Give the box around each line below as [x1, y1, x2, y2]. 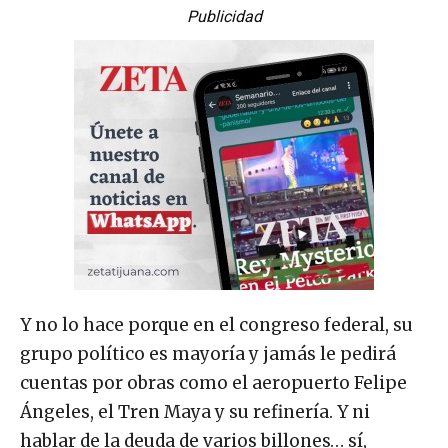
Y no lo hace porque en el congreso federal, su [20, 314, 413, 337]
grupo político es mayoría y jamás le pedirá [20, 343, 396, 366]
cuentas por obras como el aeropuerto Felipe [20, 372, 407, 395]
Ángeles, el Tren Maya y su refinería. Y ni [20, 401, 370, 424]
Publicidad [186, 7, 262, 27]
